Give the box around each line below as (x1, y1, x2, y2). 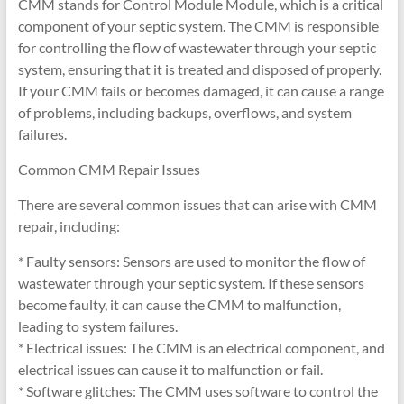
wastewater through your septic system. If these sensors (17, 274, 364, 291)
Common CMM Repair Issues (17, 161, 200, 178)
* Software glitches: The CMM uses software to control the (17, 382, 378, 399)
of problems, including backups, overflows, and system (17, 104, 352, 121)
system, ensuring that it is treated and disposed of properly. (17, 60, 381, 78)
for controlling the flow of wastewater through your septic (17, 39, 376, 56)
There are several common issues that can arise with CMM (17, 196, 377, 213)
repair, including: (17, 217, 120, 234)
